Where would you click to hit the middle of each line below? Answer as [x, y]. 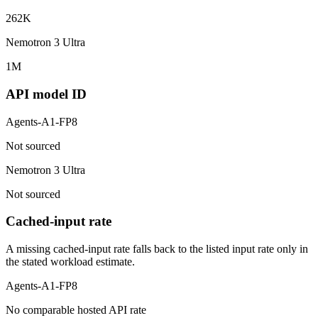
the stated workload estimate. [70, 262]
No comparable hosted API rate [76, 310]
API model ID [46, 94]
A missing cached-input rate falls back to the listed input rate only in [157, 249]
